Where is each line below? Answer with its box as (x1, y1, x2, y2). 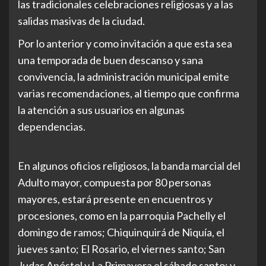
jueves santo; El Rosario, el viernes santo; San (18, 242, 225, 255)
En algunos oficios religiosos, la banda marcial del (18, 159, 240, 172)
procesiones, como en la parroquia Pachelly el (18, 209, 226, 222)
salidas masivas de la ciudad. (18, 14, 145, 27)
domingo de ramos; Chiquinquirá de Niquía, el (18, 226, 224, 239)
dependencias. (18, 120, 85, 133)
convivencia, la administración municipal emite (18, 70, 229, 83)
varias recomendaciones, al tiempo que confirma (18, 87, 239, 100)
